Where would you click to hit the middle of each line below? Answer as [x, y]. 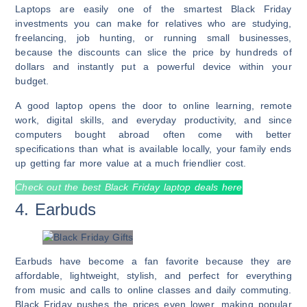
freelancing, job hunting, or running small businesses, [153, 38]
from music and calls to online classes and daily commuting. [153, 290]
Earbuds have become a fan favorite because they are [153, 261]
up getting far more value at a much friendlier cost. [131, 163]
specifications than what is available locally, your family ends [153, 148]
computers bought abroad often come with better [153, 134]
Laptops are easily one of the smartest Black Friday [153, 9]
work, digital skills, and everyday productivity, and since [153, 120]
